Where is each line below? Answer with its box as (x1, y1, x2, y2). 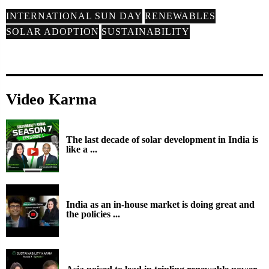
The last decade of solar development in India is (66, 134, 258, 145)
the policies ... (66, 208, 120, 219)
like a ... (66, 144, 97, 154)
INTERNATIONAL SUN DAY (6, 11, 142, 21)
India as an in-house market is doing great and (66, 199, 255, 210)
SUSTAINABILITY (101, 26, 190, 37)
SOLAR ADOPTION (6, 26, 99, 37)
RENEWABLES (145, 11, 216, 21)
